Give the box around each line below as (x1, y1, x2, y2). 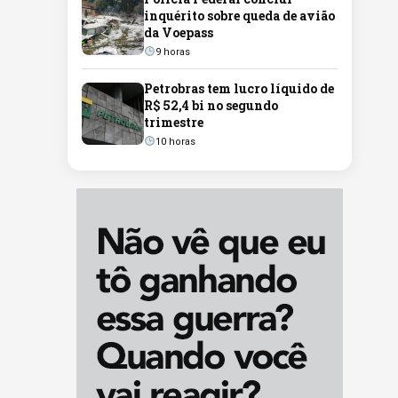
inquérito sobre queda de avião (144, 7, 335, 24)
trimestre (144, 114, 203, 131)
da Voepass (144, 24, 213, 41)
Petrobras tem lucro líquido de (144, 80, 334, 97)
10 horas (155, 136, 195, 147)
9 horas (155, 46, 190, 58)
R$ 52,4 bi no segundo (144, 97, 278, 114)
